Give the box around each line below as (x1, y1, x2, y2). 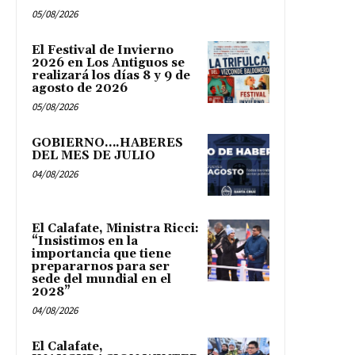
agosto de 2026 (32, 80, 128, 96)
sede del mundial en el (32, 271, 171, 287)
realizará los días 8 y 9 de (32, 67, 190, 83)
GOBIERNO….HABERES (32, 135, 183, 151)
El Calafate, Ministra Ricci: (32, 220, 199, 236)
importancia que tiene (32, 246, 171, 261)
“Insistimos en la (32, 233, 138, 249)
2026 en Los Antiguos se (32, 55, 185, 71)
